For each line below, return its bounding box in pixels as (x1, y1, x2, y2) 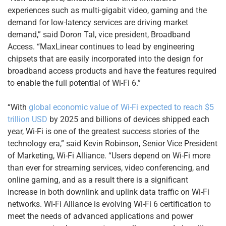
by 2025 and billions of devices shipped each (47, 114, 209, 124)
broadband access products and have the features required (8, 66, 216, 76)
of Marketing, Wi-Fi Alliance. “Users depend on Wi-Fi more (8, 150, 210, 160)
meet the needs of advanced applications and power (8, 211, 193, 221)
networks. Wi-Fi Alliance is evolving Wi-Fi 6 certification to (8, 199, 211, 209)
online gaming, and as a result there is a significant (8, 175, 188, 185)
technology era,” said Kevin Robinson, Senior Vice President (8, 138, 217, 148)
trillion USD (8, 114, 47, 124)
